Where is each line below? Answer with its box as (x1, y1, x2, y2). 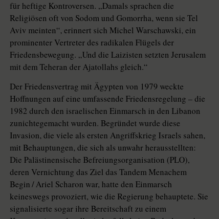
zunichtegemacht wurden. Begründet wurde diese (10, 117, 180, 129)
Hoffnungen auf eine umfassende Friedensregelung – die (10, 93, 205, 104)
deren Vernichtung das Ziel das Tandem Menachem (10, 166, 187, 177)
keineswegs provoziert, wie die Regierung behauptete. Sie (10, 191, 208, 202)
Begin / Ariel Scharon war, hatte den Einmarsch (10, 178, 172, 190)
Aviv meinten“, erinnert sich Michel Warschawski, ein (10, 24, 196, 36)
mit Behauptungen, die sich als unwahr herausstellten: (10, 142, 196, 153)
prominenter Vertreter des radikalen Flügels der (10, 37, 174, 48)
